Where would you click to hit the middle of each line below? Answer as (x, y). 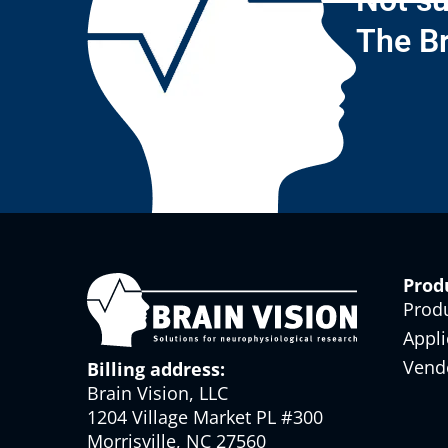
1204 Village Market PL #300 (205, 417)
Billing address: (156, 369)
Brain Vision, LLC (157, 393)
